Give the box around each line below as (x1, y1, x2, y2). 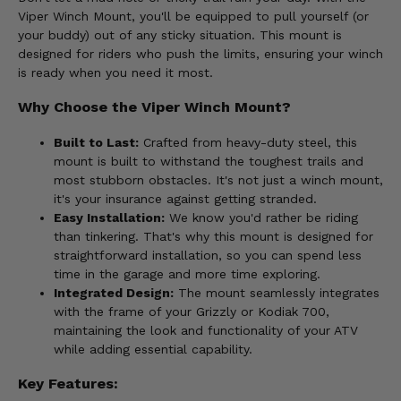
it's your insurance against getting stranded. (54, 191, 317, 206)
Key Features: (18, 375, 118, 393)
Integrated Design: (54, 285, 174, 300)
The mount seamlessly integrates (174, 285, 380, 300)
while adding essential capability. (54, 341, 252, 356)
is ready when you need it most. (18, 65, 213, 81)
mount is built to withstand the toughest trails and (54, 153, 363, 168)
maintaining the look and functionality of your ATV (54, 322, 358, 337)
